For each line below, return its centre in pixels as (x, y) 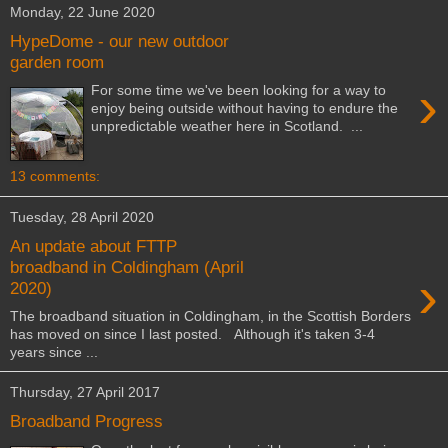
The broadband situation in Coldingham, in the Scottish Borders (210, 316)
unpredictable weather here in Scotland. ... (227, 126)
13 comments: (55, 176)
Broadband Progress (86, 420)
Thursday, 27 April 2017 (85, 392)
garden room (57, 61)
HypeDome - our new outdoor (119, 40)
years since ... (54, 352)
